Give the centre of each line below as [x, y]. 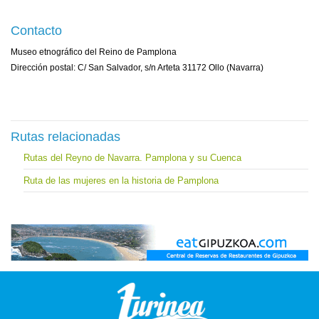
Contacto [36, 30]
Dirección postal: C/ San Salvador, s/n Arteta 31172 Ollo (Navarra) [137, 67]
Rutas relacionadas [66, 136]
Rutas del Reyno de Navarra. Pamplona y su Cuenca [132, 157]
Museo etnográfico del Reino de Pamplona [94, 52]
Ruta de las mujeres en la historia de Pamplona [121, 180]
